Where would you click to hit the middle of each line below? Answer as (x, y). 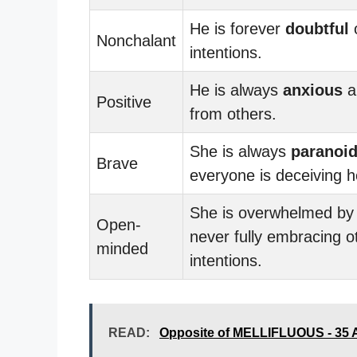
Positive (124, 102)
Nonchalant (136, 40)
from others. (233, 114)
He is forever (237, 28)
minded (122, 248)
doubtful (317, 28)
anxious (313, 90)
